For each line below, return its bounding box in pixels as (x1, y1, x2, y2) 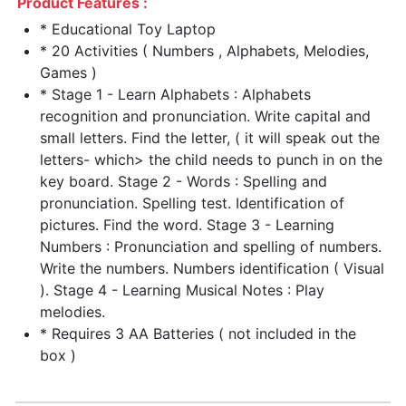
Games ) (40, 63, 97, 82)
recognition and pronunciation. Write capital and (40, 107, 371, 126)
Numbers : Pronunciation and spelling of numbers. (40, 237, 382, 256)
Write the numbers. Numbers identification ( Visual (40, 259, 384, 278)
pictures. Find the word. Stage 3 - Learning (40, 216, 334, 235)
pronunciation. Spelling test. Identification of (40, 194, 344, 213)
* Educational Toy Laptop (40, 20, 216, 39)
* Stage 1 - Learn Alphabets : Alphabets (40, 85, 311, 104)
